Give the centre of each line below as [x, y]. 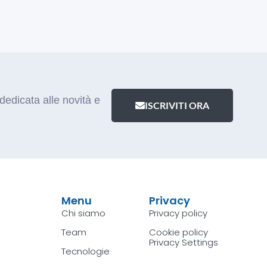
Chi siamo [83, 213]
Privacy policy [178, 213]
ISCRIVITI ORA [177, 105]
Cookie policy [179, 232]
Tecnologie [85, 252]
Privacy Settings [184, 243]
